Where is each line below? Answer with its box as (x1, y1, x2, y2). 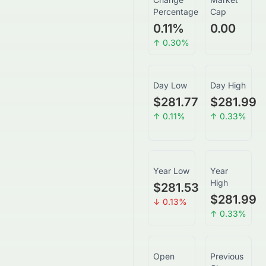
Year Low (153, 166, 189, 176)
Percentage (153, 7, 198, 17)
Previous (210, 251, 243, 261)
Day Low (153, 80, 187, 90)
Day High (210, 80, 246, 90)
